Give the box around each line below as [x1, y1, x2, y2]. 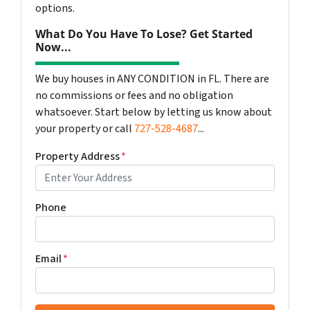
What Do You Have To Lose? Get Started [35, 26, 253, 42]
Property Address [35, 149, 120, 165]
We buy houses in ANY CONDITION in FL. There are [35, 71, 269, 87]
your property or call [35, 121, 134, 137]
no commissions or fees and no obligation [35, 88, 233, 104]
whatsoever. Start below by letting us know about [35, 104, 272, 120]
